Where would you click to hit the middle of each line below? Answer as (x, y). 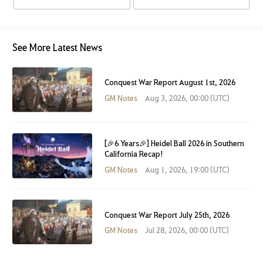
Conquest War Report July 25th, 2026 (167, 214)
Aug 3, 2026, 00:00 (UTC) (187, 97)
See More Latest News (57, 47)
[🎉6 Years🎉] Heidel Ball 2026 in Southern (175, 143)
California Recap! (134, 153)
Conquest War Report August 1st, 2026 (170, 82)
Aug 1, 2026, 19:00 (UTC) (187, 169)
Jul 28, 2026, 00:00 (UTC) (187, 230)
